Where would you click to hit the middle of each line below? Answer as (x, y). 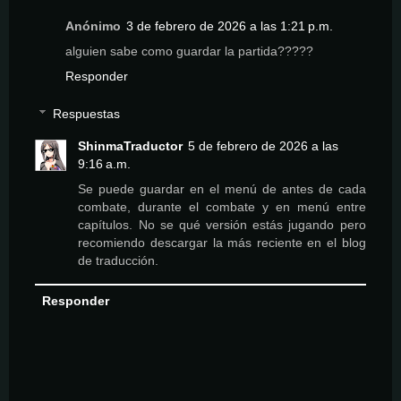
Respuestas (87, 113)
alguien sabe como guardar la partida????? (189, 51)
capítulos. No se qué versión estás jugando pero (222, 224)
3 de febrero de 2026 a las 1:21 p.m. (230, 26)
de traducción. (119, 260)
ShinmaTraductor (131, 145)
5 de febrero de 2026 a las (264, 145)
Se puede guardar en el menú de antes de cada (222, 188)
